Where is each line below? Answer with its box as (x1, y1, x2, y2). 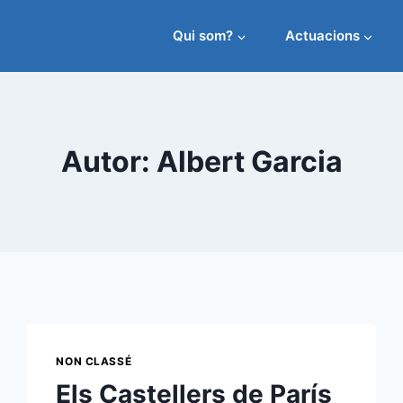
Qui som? (172, 27, 233, 44)
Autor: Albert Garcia (60, 144, 343, 179)
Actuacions (284, 27, 360, 44)
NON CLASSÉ (56, 354, 132, 368)
